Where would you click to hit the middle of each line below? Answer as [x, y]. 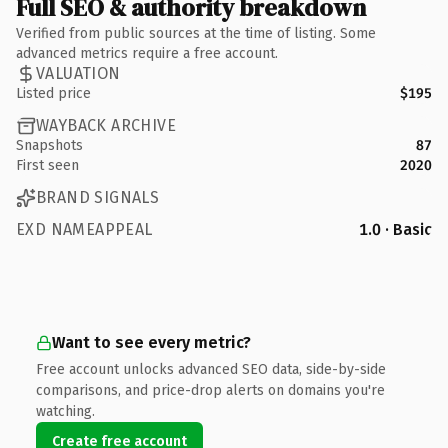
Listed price [53, 93]
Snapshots [49, 145]
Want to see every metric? [151, 342]
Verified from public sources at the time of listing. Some [196, 33]
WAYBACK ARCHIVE [106, 125]
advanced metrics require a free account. [147, 53]
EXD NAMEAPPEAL [84, 229]
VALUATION [78, 73]
